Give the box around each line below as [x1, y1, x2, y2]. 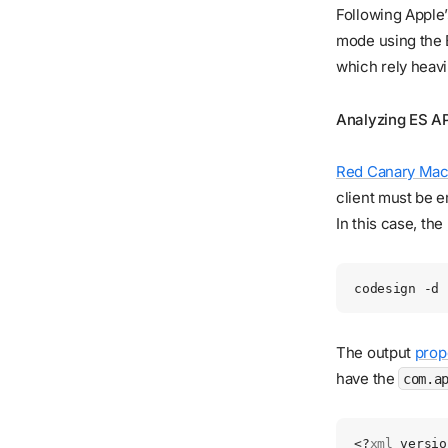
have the [336, 368, 399, 388]
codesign [354, 281, 416, 297]
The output [336, 342, 415, 362]
